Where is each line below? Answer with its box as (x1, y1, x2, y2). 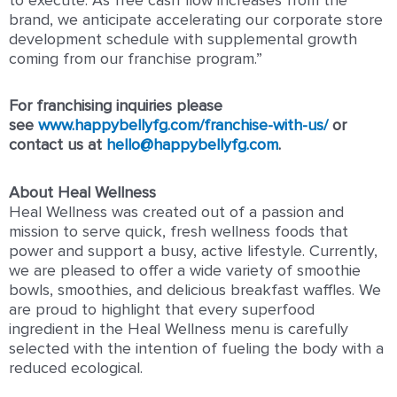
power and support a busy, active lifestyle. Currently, (9, 243, 378, 260)
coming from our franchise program (9, 51, 254, 67)
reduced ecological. (9, 360, 143, 377)
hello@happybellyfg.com (106, 137, 278, 154)
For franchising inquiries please (9, 98, 222, 115)
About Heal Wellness (9, 184, 156, 201)
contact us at (9, 137, 106, 154)
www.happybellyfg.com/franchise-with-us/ (38, 118, 328, 135)
